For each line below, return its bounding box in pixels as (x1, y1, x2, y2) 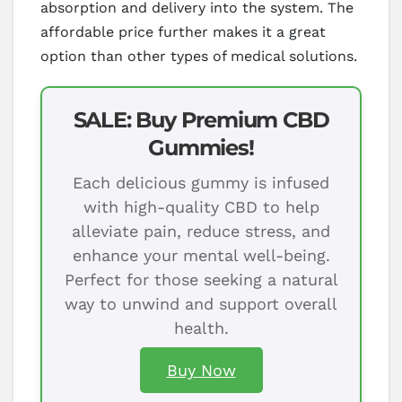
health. (173, 319, 229, 338)
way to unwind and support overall (65, 294, 337, 314)
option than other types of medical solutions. (40, 48, 357, 66)
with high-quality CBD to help (83, 197, 319, 217)
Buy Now (166, 361, 236, 380)
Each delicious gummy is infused (73, 173, 329, 193)
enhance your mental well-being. (72, 246, 330, 266)
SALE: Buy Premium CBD (73, 107, 329, 134)
